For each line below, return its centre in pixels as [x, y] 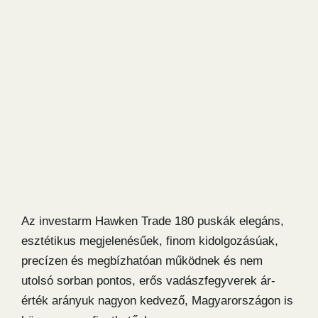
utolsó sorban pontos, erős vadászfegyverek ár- [148, 280]
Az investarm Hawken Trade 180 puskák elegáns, [153, 221]
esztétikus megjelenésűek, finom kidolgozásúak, [150, 241]
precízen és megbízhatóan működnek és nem [142, 261]
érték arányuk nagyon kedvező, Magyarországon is [157, 300]
